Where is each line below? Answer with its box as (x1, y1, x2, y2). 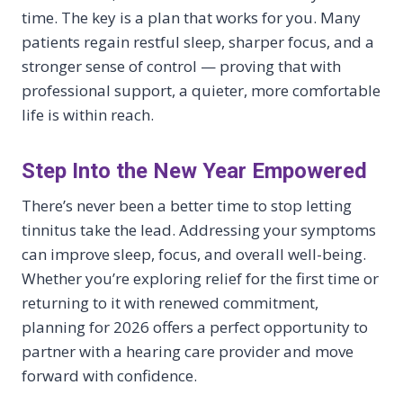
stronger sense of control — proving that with (22, 56, 341, 77)
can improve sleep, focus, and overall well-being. (22, 244, 366, 265)
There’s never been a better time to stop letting (22, 195, 352, 217)
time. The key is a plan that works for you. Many (22, 7, 361, 29)
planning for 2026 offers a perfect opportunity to (22, 317, 368, 338)
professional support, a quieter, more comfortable (22, 80, 381, 102)
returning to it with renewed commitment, (22, 292, 318, 314)
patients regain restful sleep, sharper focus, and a (22, 31, 374, 53)
